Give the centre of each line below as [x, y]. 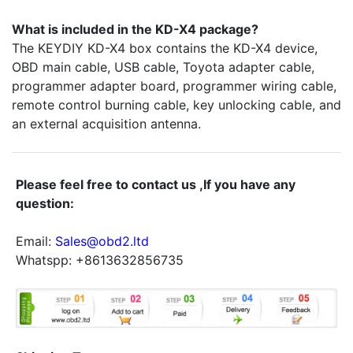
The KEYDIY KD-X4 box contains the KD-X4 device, [165, 48]
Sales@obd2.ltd [102, 242]
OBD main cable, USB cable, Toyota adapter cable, [163, 67]
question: [45, 204]
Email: [35, 242]
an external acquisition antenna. [106, 124]
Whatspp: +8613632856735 [99, 260]
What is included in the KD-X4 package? [135, 30]
